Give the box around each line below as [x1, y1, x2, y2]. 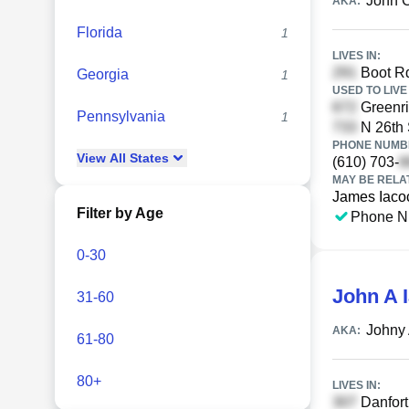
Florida [77, 25, 122, 40]
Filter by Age [77, 205, 163, 221]
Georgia [77, 67, 129, 82]
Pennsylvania [77, 109, 165, 124]
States [126, 151, 169, 165]
